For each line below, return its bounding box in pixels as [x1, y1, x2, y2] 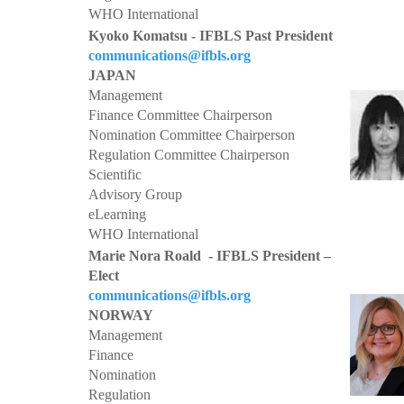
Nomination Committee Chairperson [88, 127, 295, 142]
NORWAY [88, 308, 153, 323]
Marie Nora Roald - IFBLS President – [88, 248, 331, 263]
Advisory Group [88, 187, 182, 202]
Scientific [88, 167, 142, 182]
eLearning [88, 207, 146, 222]
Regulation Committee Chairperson [88, 147, 289, 162]
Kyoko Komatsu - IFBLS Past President [88, 28, 333, 43]
